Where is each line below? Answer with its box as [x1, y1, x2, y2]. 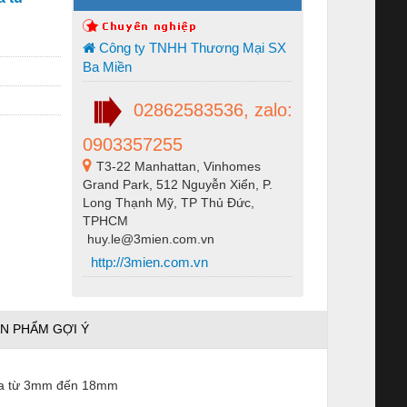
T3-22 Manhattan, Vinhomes [96, 158, 261, 174]
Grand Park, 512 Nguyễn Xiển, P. [83, 176, 273, 192]
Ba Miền [83, 58, 132, 74]
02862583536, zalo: [128, 99, 293, 120]
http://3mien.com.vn [87, 253, 208, 270]
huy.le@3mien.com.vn [87, 231, 214, 246]
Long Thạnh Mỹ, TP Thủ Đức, [83, 194, 254, 210]
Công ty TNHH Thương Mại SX [95, 39, 286, 55]
